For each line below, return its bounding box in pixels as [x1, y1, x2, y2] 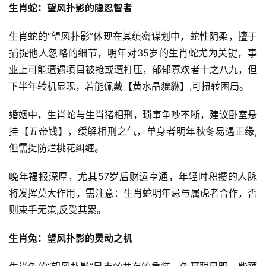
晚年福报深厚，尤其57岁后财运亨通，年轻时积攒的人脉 [9, 170, 257, 182]
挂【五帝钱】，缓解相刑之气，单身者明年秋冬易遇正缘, [9, 125, 257, 137]
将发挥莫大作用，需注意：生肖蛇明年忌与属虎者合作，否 [9, 187, 257, 199]
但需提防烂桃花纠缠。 [9, 142, 104, 154]
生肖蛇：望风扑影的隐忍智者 [9, 2, 132, 14]
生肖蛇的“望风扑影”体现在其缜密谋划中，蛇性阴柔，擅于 [9, 30, 257, 42]
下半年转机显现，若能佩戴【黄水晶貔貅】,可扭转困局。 [9, 80, 249, 92]
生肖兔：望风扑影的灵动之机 [9, 232, 132, 244]
